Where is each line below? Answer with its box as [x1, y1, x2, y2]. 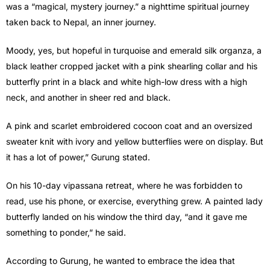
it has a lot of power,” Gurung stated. [6, 152, 150, 163]
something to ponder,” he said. [6, 227, 126, 238]
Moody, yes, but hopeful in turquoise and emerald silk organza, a [6, 45, 262, 56]
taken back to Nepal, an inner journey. [6, 17, 156, 28]
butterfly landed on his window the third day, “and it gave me [6, 212, 247, 222]
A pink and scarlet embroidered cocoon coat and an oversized [6, 121, 253, 131]
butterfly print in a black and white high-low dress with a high [6, 77, 247, 87]
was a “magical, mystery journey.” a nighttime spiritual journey [6, 1, 250, 12]
